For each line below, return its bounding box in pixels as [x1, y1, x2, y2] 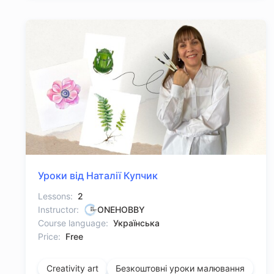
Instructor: [38, 204, 79, 215]
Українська [113, 218, 160, 229]
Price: [38, 231, 61, 242]
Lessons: [38, 191, 73, 202]
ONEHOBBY [97, 204, 145, 215]
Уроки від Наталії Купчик [38, 169, 158, 182]
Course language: [38, 218, 108, 229]
